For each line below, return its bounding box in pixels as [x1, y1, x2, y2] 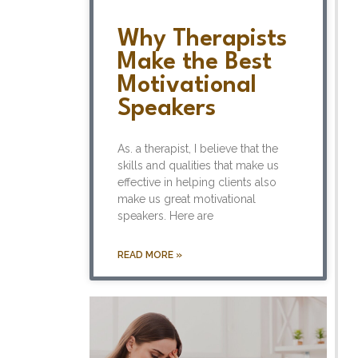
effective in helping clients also [117, 176, 276, 189]
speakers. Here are [117, 209, 213, 223]
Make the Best [117, 51, 272, 75]
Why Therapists [117, 28, 287, 52]
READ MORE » [117, 249, 182, 261]
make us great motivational [117, 193, 256, 206]
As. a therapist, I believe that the [117, 142, 278, 156]
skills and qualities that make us [117, 159, 279, 173]
